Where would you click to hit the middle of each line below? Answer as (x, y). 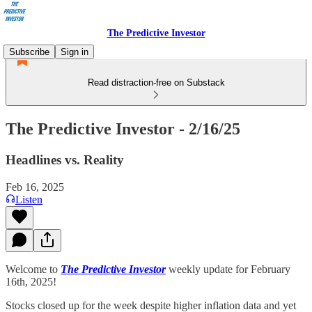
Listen (29, 199)
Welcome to (33, 269)
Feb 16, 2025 (35, 187)
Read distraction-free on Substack (156, 83)
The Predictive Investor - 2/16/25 (123, 128)
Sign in (75, 52)
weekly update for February (228, 269)
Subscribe (29, 52)
